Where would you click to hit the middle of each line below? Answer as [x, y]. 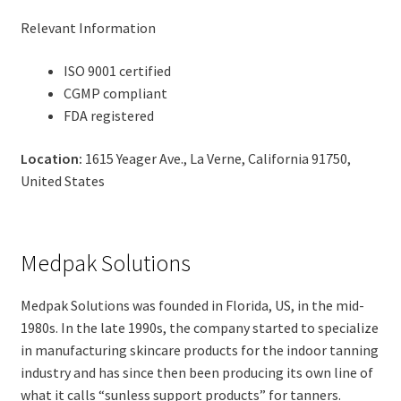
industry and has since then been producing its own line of [196, 372]
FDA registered [108, 115]
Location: [51, 158]
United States [62, 180]
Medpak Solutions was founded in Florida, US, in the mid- [192, 305]
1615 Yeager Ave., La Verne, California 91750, [216, 158]
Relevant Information [88, 28]
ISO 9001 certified [117, 70]
